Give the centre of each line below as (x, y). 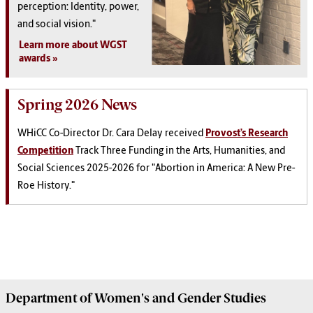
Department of (50, 299)
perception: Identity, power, (78, 8)
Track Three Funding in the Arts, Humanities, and (179, 151)
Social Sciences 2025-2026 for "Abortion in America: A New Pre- (156, 168)
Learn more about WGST (73, 46)
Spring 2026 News (77, 104)
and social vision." (58, 25)
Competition (45, 151)
